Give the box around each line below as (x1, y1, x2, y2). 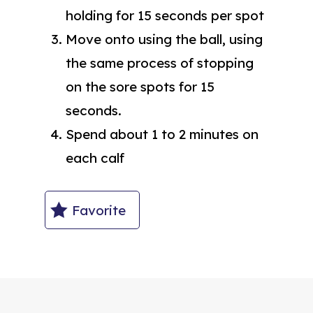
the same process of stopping (66, 54, 254, 72)
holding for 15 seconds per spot (66, 7, 264, 24)
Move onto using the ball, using (66, 31, 263, 48)
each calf (66, 150, 124, 167)
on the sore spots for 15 (66, 78, 214, 96)
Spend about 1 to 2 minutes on (66, 126, 259, 143)
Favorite (72, 201, 126, 219)
